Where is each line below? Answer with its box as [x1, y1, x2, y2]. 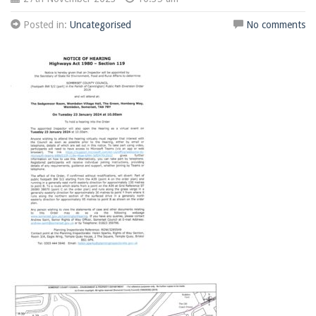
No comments [246, 19, 305, 30]
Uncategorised [70, 19, 131, 30]
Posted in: [20, 19, 70, 30]
